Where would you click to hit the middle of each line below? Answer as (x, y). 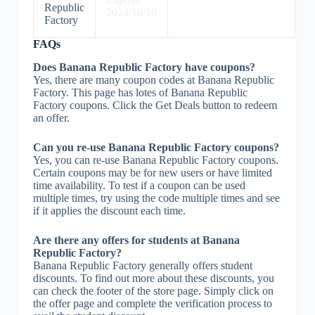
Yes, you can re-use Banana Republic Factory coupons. (155, 160)
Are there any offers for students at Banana (136, 240)
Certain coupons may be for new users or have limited (152, 172)
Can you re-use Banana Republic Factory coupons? (156, 147)
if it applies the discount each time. (109, 210)
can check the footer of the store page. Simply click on (153, 290)
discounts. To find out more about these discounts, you (153, 278)
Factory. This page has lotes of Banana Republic (140, 92)
